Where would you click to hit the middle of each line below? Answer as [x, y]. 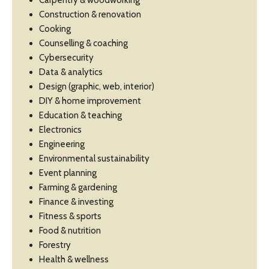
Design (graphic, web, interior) [97, 87]
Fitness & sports [70, 216]
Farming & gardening [78, 188]
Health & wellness [74, 260]
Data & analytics [71, 72]
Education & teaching [80, 116]
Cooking [55, 29]
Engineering [62, 144]
